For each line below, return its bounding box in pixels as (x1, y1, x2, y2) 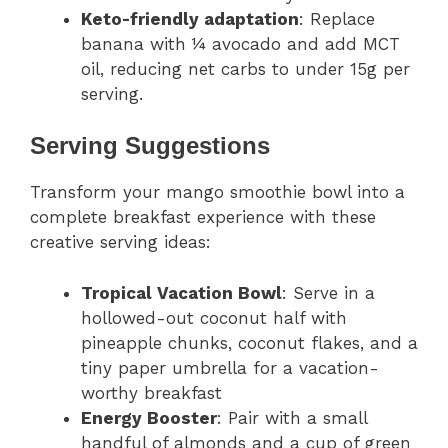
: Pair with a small (217, 407, 367, 428)
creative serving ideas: (30, 232, 211, 253)
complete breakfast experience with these (30, 207, 376, 228)
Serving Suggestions (30, 132, 270, 160)
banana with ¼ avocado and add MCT (81, 33, 400, 54)
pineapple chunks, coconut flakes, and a (81, 332, 418, 353)
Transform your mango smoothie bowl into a (30, 182, 405, 203)
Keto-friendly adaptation (81, 8, 299, 29)
